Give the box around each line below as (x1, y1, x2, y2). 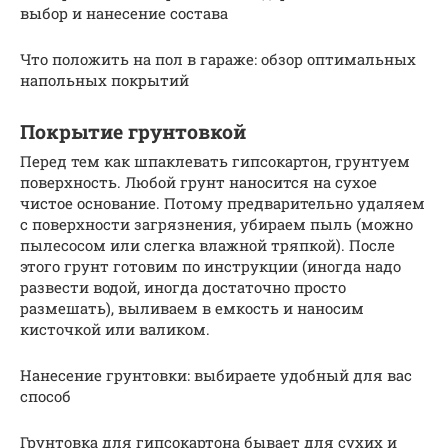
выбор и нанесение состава (20, 3, 228, 24)
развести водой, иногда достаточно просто (20, 277, 346, 298)
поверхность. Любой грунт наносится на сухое (20, 172, 377, 193)
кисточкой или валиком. (20, 319, 210, 340)
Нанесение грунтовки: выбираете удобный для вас (20, 365, 412, 386)
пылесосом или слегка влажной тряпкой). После (20, 235, 395, 256)
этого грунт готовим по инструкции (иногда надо (20, 256, 401, 277)
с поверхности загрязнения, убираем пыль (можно (20, 214, 413, 235)
